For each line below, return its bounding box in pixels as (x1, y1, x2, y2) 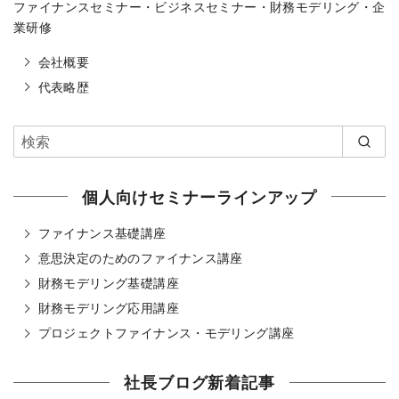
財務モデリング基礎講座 (37, 273, 179, 292)
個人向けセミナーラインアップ (81, 184, 318, 208)
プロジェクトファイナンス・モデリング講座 (37, 323, 295, 342)
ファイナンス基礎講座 (37, 224, 167, 242)
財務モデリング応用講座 (37, 298, 179, 317)
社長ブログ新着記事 (124, 370, 275, 394)
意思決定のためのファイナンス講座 (37, 248, 243, 267)
